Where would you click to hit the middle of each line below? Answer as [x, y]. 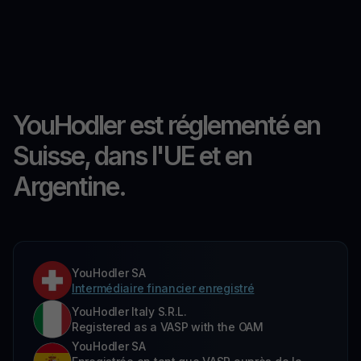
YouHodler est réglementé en [166, 126]
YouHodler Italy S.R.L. [129, 312]
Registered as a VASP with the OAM [168, 327]
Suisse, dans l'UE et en [132, 156]
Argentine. [69, 187]
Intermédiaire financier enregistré [163, 288]
